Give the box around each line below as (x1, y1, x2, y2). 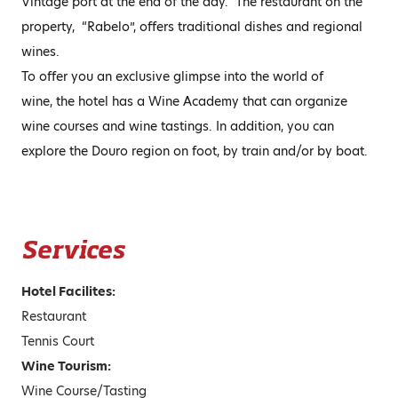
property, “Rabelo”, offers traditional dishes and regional (21, 18, 362, 36)
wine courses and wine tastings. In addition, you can (21, 117, 334, 135)
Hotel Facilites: (21, 283, 115, 300)
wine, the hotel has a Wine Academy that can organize (21, 92, 347, 110)
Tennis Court (21, 332, 94, 350)
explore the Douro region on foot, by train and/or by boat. (21, 142, 368, 160)
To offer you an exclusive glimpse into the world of (21, 68, 323, 85)
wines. (21, 43, 60, 60)
